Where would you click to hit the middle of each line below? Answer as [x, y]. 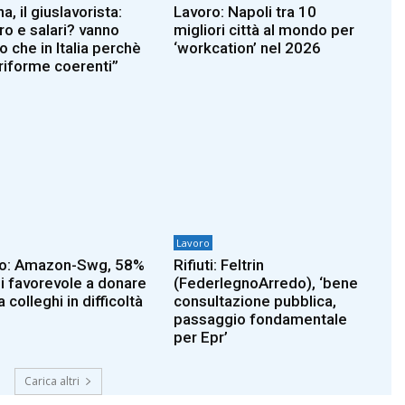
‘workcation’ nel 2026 [248, 48]
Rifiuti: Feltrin [219, 264]
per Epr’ [201, 337]
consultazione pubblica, [255, 301]
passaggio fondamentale [261, 319]
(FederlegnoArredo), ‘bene [266, 283]
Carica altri [52, 381]
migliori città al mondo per [264, 30]
